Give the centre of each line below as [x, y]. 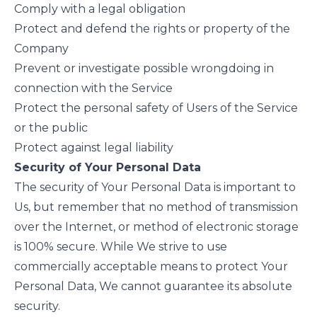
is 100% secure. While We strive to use [121, 247]
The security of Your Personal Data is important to [155, 187]
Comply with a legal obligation [100, 9]
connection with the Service [93, 88]
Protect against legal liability [94, 148]
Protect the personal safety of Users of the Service [156, 108]
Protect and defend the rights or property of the [152, 29]
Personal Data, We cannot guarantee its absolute [153, 286]
